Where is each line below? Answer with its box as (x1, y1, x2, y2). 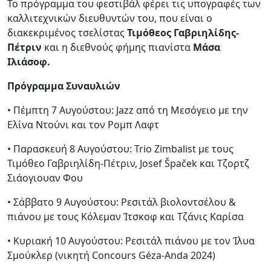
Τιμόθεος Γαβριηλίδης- (127, 25, 239, 39)
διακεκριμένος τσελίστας (7, 25, 127, 39)
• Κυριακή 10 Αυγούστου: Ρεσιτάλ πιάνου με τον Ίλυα (7, 233, 255, 247)
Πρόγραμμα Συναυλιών (7, 79, 120, 93)
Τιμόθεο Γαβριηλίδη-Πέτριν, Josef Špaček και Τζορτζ (7, 156, 249, 170)
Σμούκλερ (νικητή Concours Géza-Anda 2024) (7, 248, 215, 262)
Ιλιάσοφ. (7, 54, 50, 68)
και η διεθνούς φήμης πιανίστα (42, 40, 193, 54)
